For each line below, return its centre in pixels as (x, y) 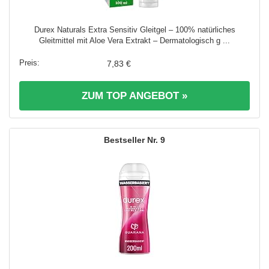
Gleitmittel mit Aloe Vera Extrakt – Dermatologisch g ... (134, 40)
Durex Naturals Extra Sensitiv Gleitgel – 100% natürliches (134, 29)
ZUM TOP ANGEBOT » (134, 95)
